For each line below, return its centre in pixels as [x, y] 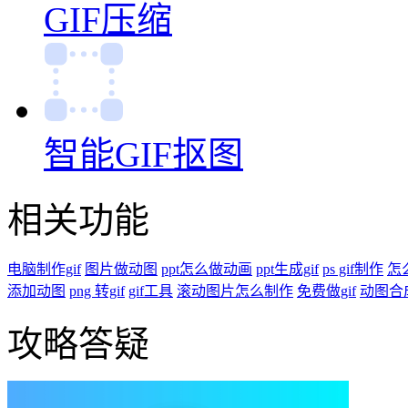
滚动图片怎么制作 [235, 291]
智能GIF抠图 [143, 154]
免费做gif [326, 291]
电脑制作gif [44, 269]
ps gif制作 [353, 269]
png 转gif [97, 291]
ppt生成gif [287, 269]
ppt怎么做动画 [207, 269]
